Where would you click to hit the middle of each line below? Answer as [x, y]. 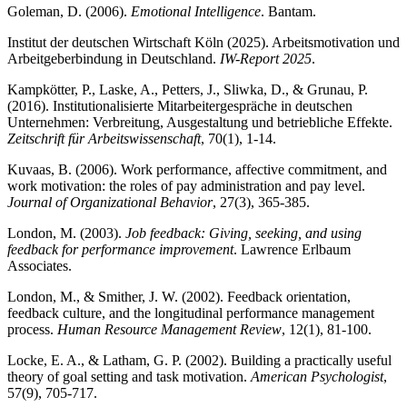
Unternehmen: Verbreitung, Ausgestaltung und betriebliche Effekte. [200, 122]
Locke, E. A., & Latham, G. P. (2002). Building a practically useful [199, 360]
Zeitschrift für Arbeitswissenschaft [104, 138]
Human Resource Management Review [169, 329]
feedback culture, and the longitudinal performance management [191, 313]
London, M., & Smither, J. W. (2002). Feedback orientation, [179, 296]
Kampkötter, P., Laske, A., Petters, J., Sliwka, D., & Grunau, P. [188, 89]
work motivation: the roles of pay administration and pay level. [186, 185]
